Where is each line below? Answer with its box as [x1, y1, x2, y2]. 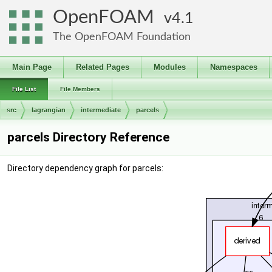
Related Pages [76, 63, 129, 72]
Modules [154, 63, 186, 72]
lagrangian [32, 106, 66, 114]
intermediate [81, 106, 121, 114]
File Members [60, 86, 100, 92]
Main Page [12, 63, 52, 72]
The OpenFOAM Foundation [53, 31, 191, 42]
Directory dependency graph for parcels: [7, 163, 163, 173]
